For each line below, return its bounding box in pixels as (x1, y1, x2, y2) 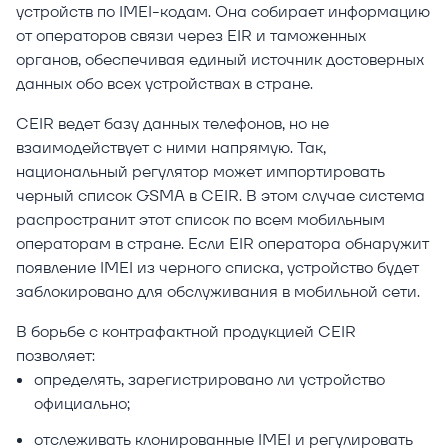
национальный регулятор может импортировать (16, 161, 385, 183)
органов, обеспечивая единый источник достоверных (16, 49, 424, 71)
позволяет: (16, 345, 95, 367)
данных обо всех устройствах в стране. (16, 73, 313, 95)
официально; (34, 393, 130, 415)
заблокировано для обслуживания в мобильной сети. (16, 281, 424, 303)
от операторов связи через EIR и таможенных (16, 25, 366, 47)
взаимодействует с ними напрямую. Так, (16, 137, 326, 159)
